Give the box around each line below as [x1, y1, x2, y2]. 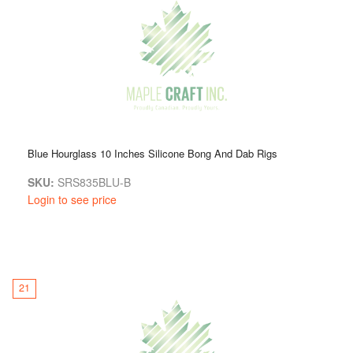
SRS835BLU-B [54, 173, 131, 190]
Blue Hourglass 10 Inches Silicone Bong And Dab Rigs [28, 145, 277, 161]
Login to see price [28, 191, 117, 207]
